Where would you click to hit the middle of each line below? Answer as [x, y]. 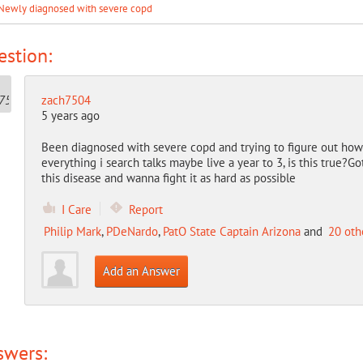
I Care [76, 209]
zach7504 [66, 100]
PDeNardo [132, 231]
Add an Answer [141, 271]
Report [145, 209]
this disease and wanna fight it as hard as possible [168, 178]
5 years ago [70, 115]
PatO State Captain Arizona [231, 231]
